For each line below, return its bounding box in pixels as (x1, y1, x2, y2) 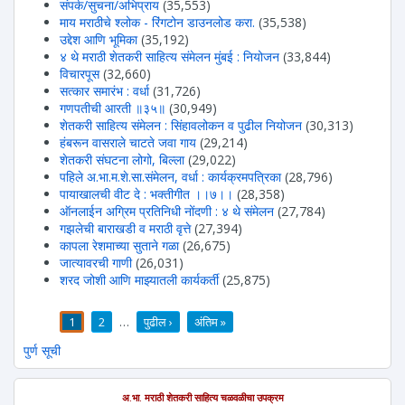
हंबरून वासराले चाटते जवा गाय (60, 134, 196, 152)
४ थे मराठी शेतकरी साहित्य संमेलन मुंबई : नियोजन (60, 48, 279, 66)
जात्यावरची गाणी (60, 254, 132, 272)
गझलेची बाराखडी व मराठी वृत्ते (60, 220, 191, 238)
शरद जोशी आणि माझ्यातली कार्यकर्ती (60, 271, 219, 289)
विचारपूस (60, 65, 99, 83)
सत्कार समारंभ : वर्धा (60, 82, 149, 100)
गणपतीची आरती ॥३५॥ (60, 99, 165, 118)
